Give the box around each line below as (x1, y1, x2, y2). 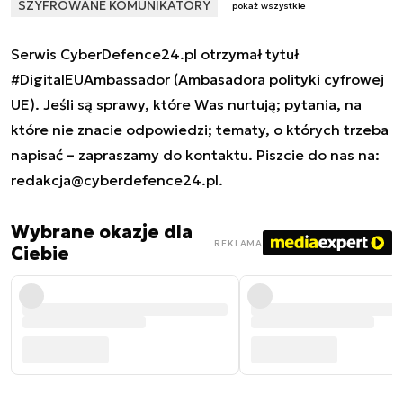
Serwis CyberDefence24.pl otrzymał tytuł (11, 45, 299, 64)
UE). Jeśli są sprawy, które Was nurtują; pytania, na (11, 95, 362, 114)
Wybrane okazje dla (11, 220, 193, 245)
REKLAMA (214, 237, 263, 249)
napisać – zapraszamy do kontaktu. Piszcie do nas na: (11, 146, 380, 165)
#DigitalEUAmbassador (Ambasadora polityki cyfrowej (11, 70, 384, 89)
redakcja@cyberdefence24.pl (11, 171, 219, 190)
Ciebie (11, 242, 69, 266)
